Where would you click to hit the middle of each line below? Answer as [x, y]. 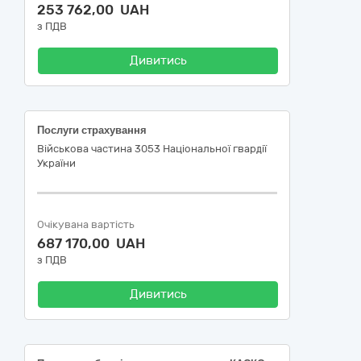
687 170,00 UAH [91, 243]
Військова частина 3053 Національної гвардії [152, 149]
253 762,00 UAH [93, 10]
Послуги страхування [92, 130]
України [56, 163]
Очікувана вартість [86, 224]
